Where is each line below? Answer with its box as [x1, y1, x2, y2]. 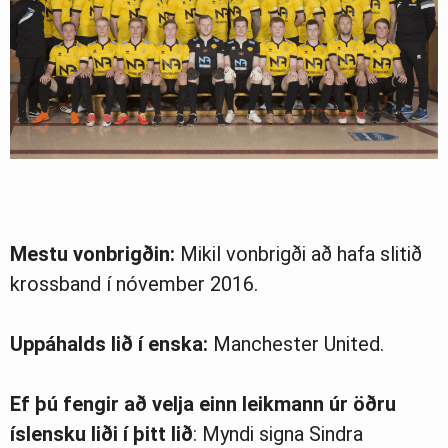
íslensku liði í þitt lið [10, 421, 193, 446]
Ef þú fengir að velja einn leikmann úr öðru [10, 391, 396, 416]
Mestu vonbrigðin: [10, 241, 175, 266]
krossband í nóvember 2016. [10, 271, 258, 296]
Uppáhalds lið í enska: [10, 331, 208, 356]
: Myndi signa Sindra [193, 421, 363, 446]
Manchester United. [208, 331, 384, 356]
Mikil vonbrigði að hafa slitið [175, 241, 422, 266]
